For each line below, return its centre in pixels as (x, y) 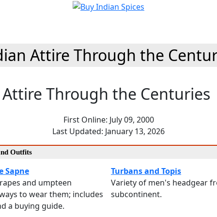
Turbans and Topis (146, 171)
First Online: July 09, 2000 (108, 119)
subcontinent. (136, 194)
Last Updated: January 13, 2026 (108, 131)
